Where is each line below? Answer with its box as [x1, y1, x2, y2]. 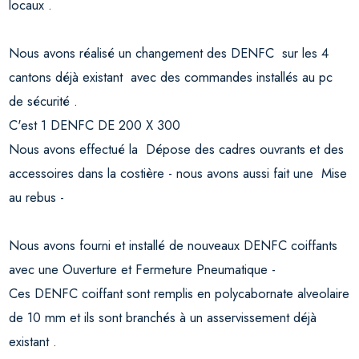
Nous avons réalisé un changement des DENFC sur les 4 [9, 42, 329, 63]
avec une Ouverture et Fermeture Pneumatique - [9, 259, 276, 279]
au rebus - [9, 187, 65, 207]
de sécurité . [9, 91, 79, 111]
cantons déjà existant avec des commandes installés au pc [9, 67, 333, 87]
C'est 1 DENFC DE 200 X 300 [9, 115, 181, 135]
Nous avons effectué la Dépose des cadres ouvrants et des [9, 139, 345, 159]
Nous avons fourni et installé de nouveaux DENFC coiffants [9, 235, 338, 255]
